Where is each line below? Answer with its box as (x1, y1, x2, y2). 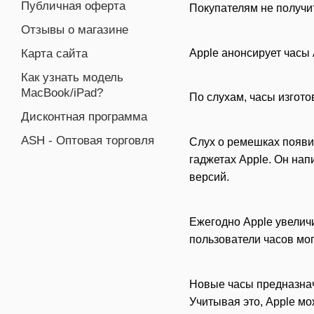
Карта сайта (21, 47, 88, 60)
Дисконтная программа (21, 110, 147, 123)
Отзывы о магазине (21, 23, 128, 36)
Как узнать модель (21, 71, 123, 84)
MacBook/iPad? (21, 86, 103, 100)
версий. (189, 171, 229, 184)
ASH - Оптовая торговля (21, 134, 154, 147)
